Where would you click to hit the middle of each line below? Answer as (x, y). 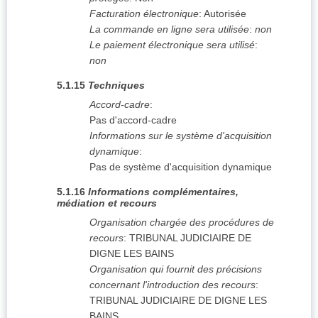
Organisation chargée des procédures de (182, 223)
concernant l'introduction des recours (172, 285)
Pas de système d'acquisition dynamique (181, 167)
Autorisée (225, 14)
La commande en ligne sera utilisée (169, 29)
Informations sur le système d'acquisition (181, 136)
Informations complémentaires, (163, 192)
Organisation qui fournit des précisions (176, 269)
